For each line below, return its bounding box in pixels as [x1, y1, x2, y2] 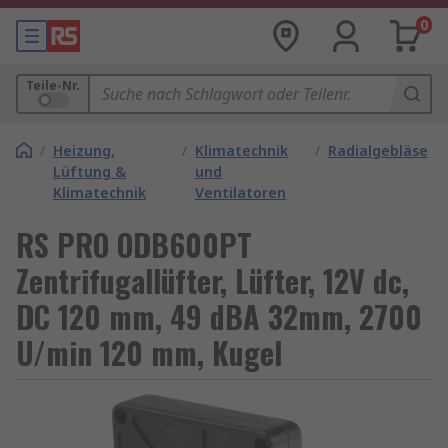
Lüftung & [53, 162, 126, 181]
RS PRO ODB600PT [16, 222, 252, 267]
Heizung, [53, 141, 115, 160]
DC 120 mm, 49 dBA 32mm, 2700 [16, 294, 422, 339]
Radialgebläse [328, 141, 428, 160]
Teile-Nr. [26, 77, 80, 94]
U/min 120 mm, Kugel [16, 330, 282, 375]
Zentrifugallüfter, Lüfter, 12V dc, [16, 258, 409, 303]
